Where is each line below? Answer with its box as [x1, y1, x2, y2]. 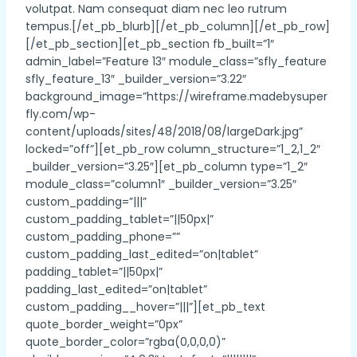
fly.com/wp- [25, 106, 96, 122]
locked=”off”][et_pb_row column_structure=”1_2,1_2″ [25, 141, 320, 157]
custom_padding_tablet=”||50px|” [25, 211, 214, 227]
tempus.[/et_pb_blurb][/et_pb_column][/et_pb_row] [25, 18, 330, 34]
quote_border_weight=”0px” [25, 316, 182, 332]
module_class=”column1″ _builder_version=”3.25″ [25, 176, 296, 192]
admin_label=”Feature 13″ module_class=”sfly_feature [25, 53, 327, 69]
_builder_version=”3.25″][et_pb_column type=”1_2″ [25, 159, 308, 175]
